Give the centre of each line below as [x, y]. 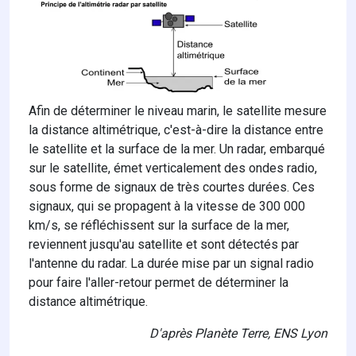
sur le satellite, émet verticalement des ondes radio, [173, 168]
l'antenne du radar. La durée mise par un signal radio [171, 264]
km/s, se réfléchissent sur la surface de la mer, [159, 226]
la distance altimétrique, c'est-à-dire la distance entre [176, 130]
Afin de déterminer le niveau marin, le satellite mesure [178, 111]
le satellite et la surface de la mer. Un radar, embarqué [177, 149]
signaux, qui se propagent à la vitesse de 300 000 [167, 207]
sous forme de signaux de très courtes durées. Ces [172, 188]
